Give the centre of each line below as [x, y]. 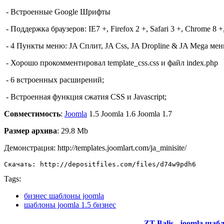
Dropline [155, 45]
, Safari [157, 28]
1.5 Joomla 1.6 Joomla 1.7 [129, 113]
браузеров [68, 28]
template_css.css [133, 62]
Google [66, 11]
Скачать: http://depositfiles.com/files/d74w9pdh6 [100, 164]
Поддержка [30, 28]
